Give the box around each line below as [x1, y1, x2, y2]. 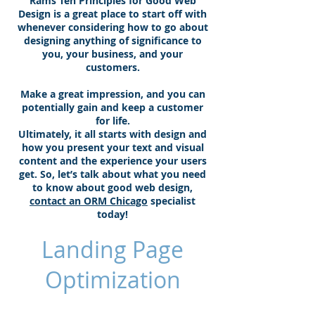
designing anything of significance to [23, 34, 202, 47]
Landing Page [41, 234, 184, 264]
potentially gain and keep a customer [22, 101, 203, 114]
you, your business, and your [42, 47, 183, 60]
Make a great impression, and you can [20, 87, 205, 101]
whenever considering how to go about [17, 20, 208, 34]
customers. [85, 60, 140, 74]
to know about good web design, [32, 181, 193, 194]
